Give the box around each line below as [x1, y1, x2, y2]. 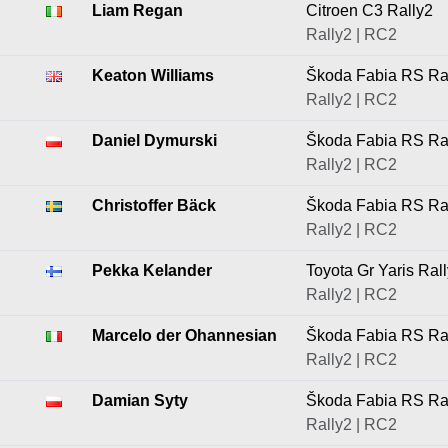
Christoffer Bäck [92, 197, 216, 214]
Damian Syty [92, 392, 188, 409]
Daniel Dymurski [92, 132, 217, 149]
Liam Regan [92, 2, 183, 19]
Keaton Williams [92, 67, 214, 84]
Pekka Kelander [92, 262, 212, 279]
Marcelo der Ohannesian [92, 327, 277, 344]
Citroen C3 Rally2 [306, 2, 433, 19]
